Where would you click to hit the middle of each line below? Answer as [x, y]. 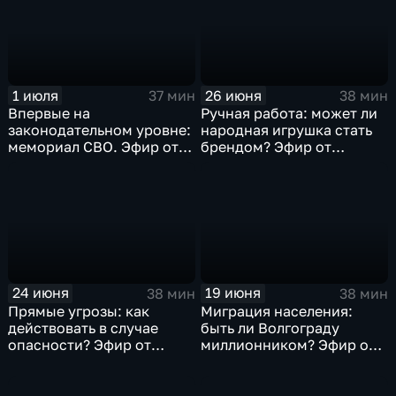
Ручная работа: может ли [289, 114]
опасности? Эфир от [80, 344]
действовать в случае [84, 327]
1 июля [35, 95]
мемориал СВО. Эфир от [94, 147]
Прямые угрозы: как [79, 311]
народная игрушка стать [287, 130]
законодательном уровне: [100, 130]
